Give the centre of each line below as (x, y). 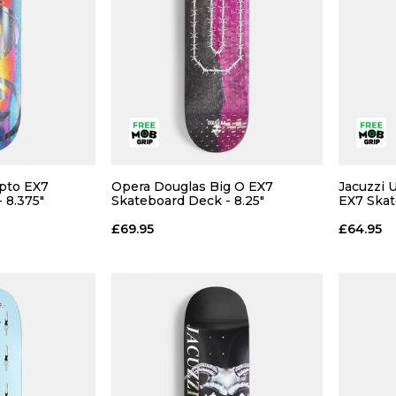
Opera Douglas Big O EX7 (192, 186)
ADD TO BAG (217, 279)
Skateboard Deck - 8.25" (187, 200)
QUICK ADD (217, 235)
